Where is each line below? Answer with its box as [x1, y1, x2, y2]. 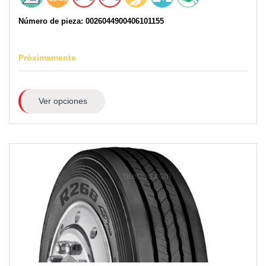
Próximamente [18, 52, 76, 62]
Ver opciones [38, 96, 87, 106]
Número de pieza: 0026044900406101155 [18, 16, 164, 26]
